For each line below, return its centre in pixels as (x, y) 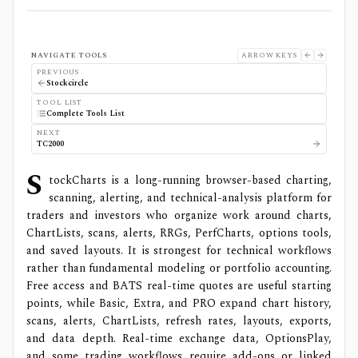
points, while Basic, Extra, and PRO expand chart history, (179, 303)
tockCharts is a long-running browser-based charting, (190, 180)
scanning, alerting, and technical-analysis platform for (190, 197)
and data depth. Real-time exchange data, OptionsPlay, (179, 338)
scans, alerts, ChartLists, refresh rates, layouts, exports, (179, 320)
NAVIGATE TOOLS (69, 55)
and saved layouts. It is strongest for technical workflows (179, 250)
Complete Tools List (86, 113)
